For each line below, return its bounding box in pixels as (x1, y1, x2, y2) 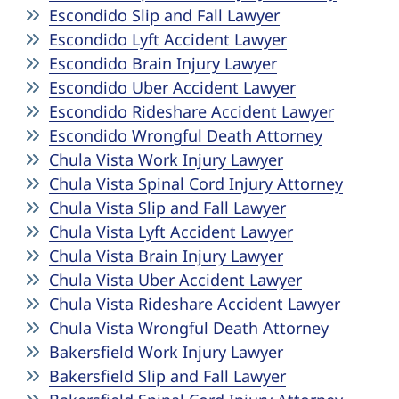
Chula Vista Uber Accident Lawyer (49, 269, 302, 290)
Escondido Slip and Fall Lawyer (49, 4, 280, 26)
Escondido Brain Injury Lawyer (49, 53, 277, 74)
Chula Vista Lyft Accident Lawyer (49, 221, 293, 242)
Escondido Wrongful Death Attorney (49, 125, 322, 146)
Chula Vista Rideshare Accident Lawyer (49, 293, 340, 314)
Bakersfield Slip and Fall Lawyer (49, 365, 286, 387)
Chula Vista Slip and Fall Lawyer (49, 197, 286, 218)
